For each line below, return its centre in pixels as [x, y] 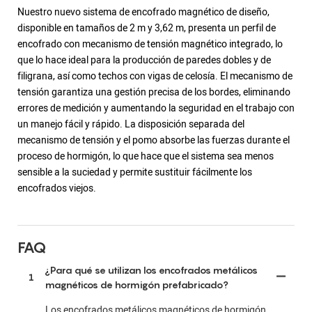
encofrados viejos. [57, 188]
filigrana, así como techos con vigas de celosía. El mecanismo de [155, 76]
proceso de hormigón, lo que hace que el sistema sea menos [146, 156]
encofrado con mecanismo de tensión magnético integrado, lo [150, 44]
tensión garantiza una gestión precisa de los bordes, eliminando [154, 92]
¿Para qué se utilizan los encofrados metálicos [151, 270]
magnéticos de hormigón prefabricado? [137, 284]
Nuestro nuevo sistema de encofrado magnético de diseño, [143, 12]
